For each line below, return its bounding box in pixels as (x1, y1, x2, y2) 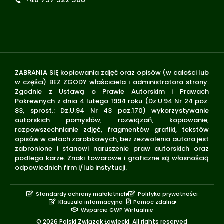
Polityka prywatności (137, 190, 198, 198)
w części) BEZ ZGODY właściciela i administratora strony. (15, 77, 209, 87)
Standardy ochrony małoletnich (35, 190, 127, 198)
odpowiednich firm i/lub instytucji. (15, 163, 128, 172)
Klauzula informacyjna (58, 198, 123, 206)
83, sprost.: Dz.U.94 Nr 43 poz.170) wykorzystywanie (15, 106, 209, 115)
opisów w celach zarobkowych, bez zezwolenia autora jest (15, 134, 209, 144)
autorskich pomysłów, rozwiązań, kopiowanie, (15, 115, 209, 125)
